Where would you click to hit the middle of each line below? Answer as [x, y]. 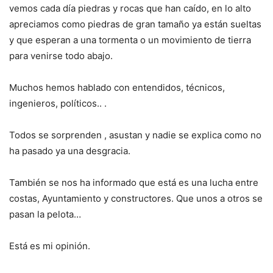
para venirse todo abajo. [61, 55]
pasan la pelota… [45, 214]
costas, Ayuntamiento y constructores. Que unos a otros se [136, 198]
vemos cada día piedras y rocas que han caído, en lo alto [130, 8]
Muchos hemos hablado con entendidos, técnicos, [117, 87]
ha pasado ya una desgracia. [70, 151]
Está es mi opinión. [50, 246]
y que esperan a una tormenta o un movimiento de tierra [130, 40]
